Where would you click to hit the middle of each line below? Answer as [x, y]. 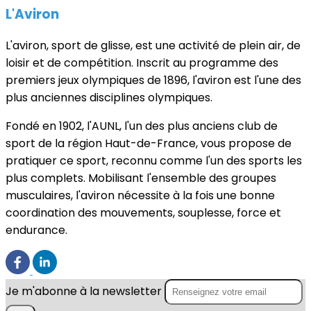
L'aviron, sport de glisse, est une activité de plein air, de [153, 46]
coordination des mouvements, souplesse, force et [143, 213]
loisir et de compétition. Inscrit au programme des [142, 63]
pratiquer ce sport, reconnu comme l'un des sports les [154, 161]
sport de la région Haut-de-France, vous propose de [149, 144]
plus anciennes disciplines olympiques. [109, 98]
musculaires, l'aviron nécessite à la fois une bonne [140, 196]
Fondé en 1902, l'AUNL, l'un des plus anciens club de [142, 126]
